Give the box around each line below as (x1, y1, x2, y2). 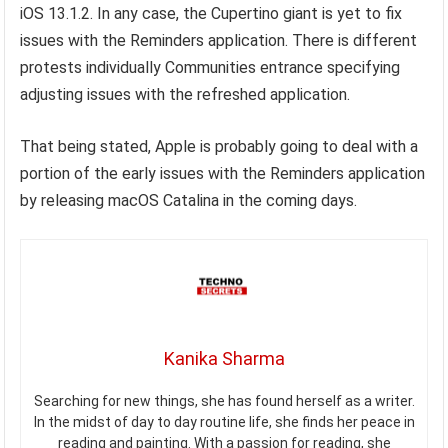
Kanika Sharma (163, 347, 285, 369)
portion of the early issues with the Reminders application (20, 163, 426, 183)
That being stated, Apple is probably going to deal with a (20, 136, 419, 156)
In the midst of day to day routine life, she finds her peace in (33, 413, 415, 430)
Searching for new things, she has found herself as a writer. (33, 392, 415, 409)
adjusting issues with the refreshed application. (20, 84, 351, 104)
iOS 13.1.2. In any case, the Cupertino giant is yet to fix (20, 3, 403, 23)
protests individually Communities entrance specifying (20, 57, 401, 77)
